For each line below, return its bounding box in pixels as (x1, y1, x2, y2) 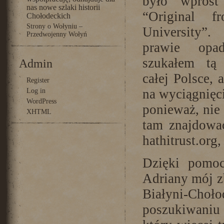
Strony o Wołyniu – (26, 22, 82, 30)
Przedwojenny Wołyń (26, 30, 87, 39)
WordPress (26, 97, 56, 105)
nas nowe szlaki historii (26, 3, 100, 11)
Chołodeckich (26, 11, 70, 20)
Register (26, 76, 49, 84)
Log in (26, 87, 45, 94)
